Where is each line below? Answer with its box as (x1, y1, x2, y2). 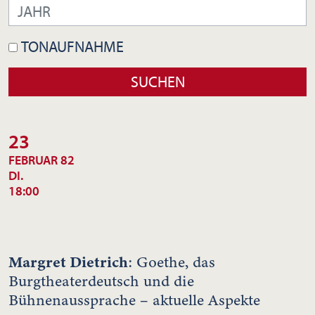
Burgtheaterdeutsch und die (8, 270, 194, 292)
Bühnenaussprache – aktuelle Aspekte (8, 289, 260, 311)
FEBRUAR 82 (8, 151, 75, 168)
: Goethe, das (128, 251, 215, 273)
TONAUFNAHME (21, 36, 124, 56)
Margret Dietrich (8, 250, 128, 273)
